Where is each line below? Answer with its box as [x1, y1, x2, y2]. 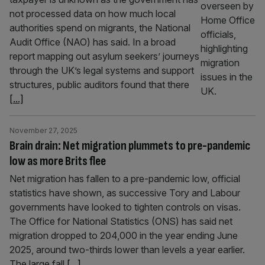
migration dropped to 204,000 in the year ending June [9, 230, 238, 241]
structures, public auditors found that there [9, 79, 189, 91]
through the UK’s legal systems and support [9, 64, 194, 76]
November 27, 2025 [9, 126, 77, 135]
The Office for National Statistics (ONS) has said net [9, 215, 232, 227]
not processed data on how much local [9, 8, 176, 20]
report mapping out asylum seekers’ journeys [9, 50, 199, 62]
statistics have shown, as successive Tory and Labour [9, 187, 240, 199]
